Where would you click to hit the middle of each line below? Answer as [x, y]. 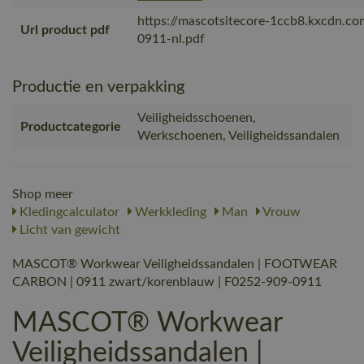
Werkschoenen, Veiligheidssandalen [238, 135]
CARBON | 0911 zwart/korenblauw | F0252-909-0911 [167, 282]
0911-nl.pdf [171, 39]
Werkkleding [169, 212]
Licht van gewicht [68, 230]
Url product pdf [65, 30]
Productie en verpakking [98, 87]
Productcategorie [71, 126]
